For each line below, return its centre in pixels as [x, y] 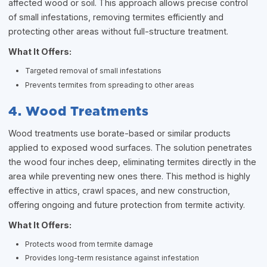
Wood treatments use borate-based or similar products [120, 133]
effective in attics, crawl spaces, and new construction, [119, 190]
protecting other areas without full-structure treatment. [119, 31]
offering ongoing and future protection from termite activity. [127, 204]
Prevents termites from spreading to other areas [110, 85]
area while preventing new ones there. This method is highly [130, 176]
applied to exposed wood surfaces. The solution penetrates [131, 147]
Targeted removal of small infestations [94, 71]
